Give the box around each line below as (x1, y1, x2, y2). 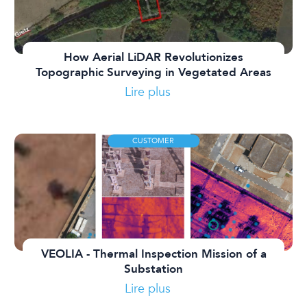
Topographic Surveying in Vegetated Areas (36, 64, 271, 80)
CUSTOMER (132, 135, 175, 146)
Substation (124, 261, 183, 277)
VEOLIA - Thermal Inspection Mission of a (40, 246, 267, 262)
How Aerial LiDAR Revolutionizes (64, 49, 243, 65)
